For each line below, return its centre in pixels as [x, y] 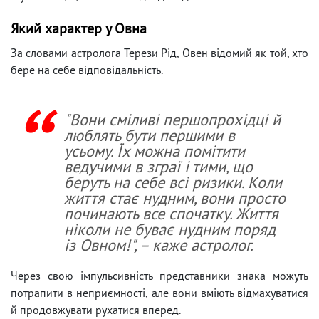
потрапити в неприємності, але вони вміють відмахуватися [159, 292]
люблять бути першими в [150, 135]
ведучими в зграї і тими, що [158, 166]
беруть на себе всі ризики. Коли [173, 182]
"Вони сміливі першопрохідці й [172, 119]
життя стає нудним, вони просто [175, 197]
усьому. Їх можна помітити [155, 150]
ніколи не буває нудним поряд [170, 229]
